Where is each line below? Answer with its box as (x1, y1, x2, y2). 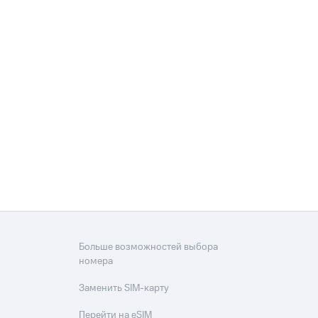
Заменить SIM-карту (79, 281, 170, 296)
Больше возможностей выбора (79, 240, 219, 255)
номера (79, 254, 114, 269)
